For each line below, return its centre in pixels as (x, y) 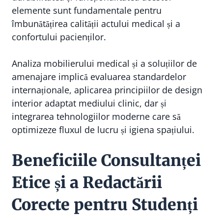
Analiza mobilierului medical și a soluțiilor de (104, 63)
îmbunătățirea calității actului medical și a (96, 24)
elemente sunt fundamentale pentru (87, 10)
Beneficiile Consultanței (106, 161)
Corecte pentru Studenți (105, 205)
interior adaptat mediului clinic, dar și (89, 103)
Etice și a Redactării (87, 183)
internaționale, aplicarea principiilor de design (107, 90)
